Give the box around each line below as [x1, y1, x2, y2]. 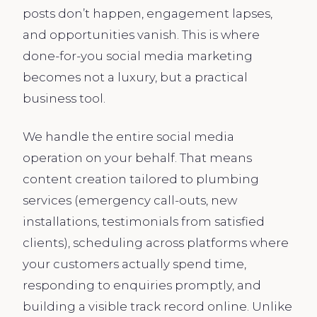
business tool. [23, 91, 105, 105]
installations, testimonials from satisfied [23, 214, 265, 229]
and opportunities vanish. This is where [23, 27, 260, 42]
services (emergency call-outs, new [23, 192, 237, 207]
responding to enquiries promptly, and [23, 277, 261, 292]
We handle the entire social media [23, 129, 234, 144]
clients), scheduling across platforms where [23, 235, 289, 250]
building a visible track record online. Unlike [23, 299, 292, 313]
